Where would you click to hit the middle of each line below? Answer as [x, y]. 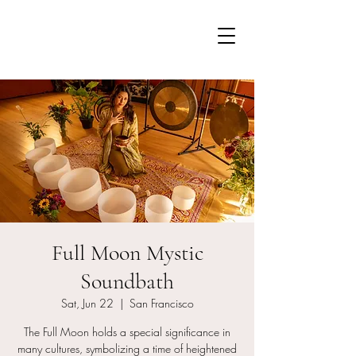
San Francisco [161, 303]
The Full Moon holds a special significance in [127, 332]
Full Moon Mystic [127, 253]
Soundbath [127, 281]
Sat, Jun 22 [87, 303]
